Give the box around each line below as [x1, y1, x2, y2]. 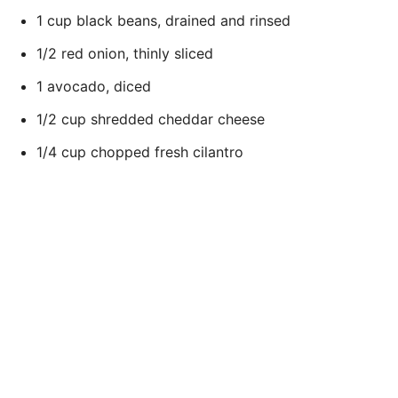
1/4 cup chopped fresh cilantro [36, 142, 243, 161]
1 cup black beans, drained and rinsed [36, 11, 291, 29]
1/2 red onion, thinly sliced [36, 44, 213, 62]
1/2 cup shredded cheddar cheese [36, 109, 265, 128]
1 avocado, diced [36, 76, 151, 95]
